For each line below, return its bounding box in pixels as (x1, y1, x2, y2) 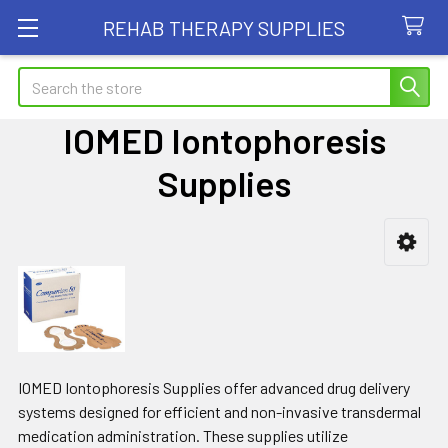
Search (18, 69, 64, 88)
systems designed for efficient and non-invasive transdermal (18, 402, 421, 422)
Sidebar (18, 254, 118, 290)
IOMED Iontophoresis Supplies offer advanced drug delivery (18, 378, 410, 398)
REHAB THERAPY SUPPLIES (103, 15, 345, 40)
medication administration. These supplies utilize (18, 426, 348, 446)
